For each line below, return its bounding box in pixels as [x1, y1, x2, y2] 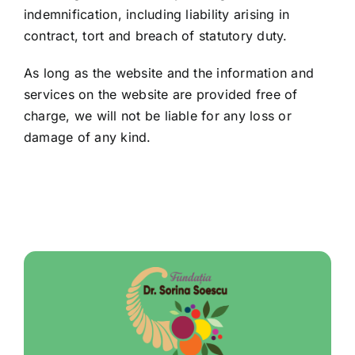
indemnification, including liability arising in [24, 6, 290, 22]
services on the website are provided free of [24, 86, 298, 102]
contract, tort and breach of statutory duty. [24, 28, 288, 44]
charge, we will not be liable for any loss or [24, 108, 292, 124]
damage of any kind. [24, 129, 151, 145]
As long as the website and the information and [24, 65, 315, 81]
